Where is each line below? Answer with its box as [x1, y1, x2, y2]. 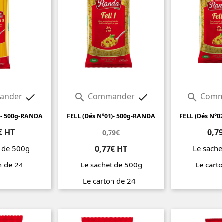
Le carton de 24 [82, 176, 140, 186]
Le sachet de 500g [80, 160, 142, 170]
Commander [85, 91, 137, 102]
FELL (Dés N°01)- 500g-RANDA [67, 112, 155, 121]
